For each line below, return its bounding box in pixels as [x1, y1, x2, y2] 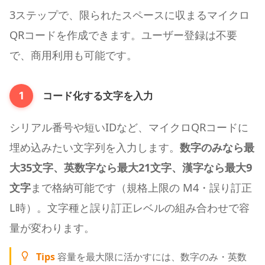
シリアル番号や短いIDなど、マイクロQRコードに [9, 119, 248, 134]
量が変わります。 [9, 219, 95, 235]
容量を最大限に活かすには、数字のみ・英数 [57, 250, 247, 263]
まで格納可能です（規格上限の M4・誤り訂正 [31, 179, 252, 195]
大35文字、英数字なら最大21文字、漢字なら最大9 [9, 159, 252, 174]
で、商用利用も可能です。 [9, 47, 137, 62]
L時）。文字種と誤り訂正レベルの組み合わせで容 [9, 199, 250, 215]
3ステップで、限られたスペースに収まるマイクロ [9, 7, 250, 22]
